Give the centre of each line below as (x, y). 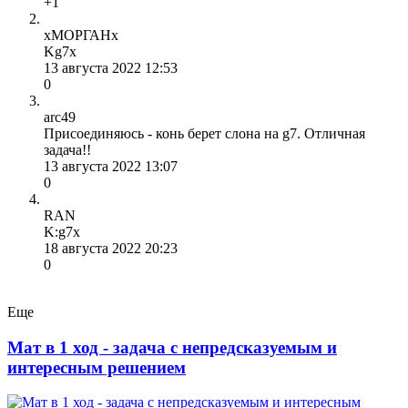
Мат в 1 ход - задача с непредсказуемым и (172, 347)
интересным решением (97, 367)
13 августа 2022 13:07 (111, 166)
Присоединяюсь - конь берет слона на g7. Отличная (204, 133)
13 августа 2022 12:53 (111, 67)
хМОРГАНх (81, 35)
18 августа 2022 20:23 (111, 248)
